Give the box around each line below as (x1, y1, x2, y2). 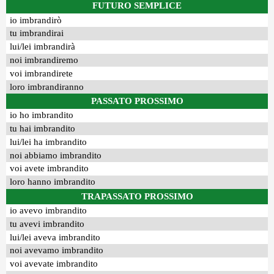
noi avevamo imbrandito (10, 245, 104, 256)
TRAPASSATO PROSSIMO (81, 191, 193, 201)
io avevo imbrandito (10, 206, 87, 215)
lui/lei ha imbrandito (10, 136, 87, 147)
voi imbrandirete (10, 68, 73, 78)
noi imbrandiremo (10, 54, 79, 65)
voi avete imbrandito (10, 163, 89, 174)
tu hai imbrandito (10, 124, 76, 134)
